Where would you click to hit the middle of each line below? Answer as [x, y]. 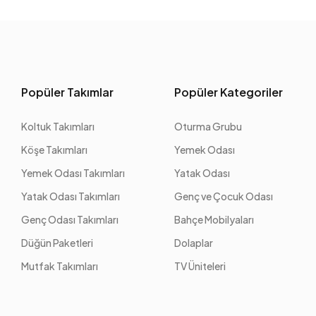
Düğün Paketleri [57, 243]
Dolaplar [194, 243]
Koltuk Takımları [58, 126]
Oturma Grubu [208, 126]
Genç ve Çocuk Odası [224, 196]
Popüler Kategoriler [229, 92]
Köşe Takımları [55, 150]
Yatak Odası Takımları [71, 196]
